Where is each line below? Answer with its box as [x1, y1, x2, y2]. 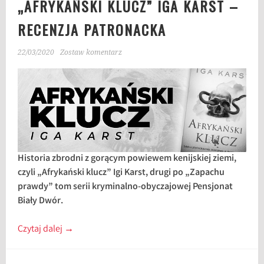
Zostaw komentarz [60, 48, 123, 57]
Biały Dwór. [18, 194, 64, 209]
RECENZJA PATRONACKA [18, 19, 167, 40]
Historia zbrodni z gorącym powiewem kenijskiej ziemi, [18, 152, 237, 166]
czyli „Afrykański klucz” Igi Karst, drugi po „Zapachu [18, 166, 225, 180]
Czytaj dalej [18, 223, 65, 237]
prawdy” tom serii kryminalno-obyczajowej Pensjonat [18, 180, 233, 194]
